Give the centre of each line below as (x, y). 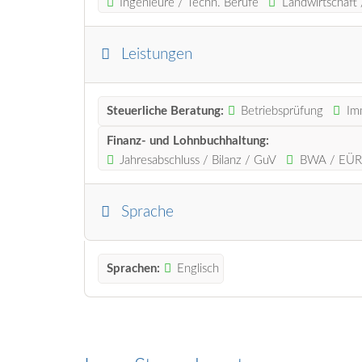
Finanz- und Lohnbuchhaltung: (187, 141)
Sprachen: (133, 268)
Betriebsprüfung (282, 111)
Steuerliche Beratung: (165, 111)
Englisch (198, 268)
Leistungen (157, 54)
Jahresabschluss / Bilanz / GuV (198, 160)
